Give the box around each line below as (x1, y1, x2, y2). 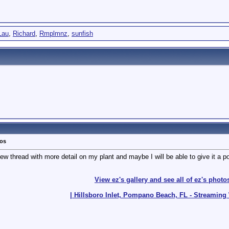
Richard (13, 30, 35, 37)
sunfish (72, 30, 93, 37)
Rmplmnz (39, 30, 67, 37)
